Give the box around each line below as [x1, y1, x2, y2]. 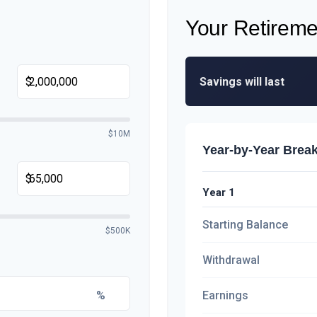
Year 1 [202, 186, 235, 199]
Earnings [202, 289, 248, 302]
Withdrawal [202, 253, 260, 267]
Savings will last [200, 74, 284, 88]
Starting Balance [202, 218, 288, 231]
